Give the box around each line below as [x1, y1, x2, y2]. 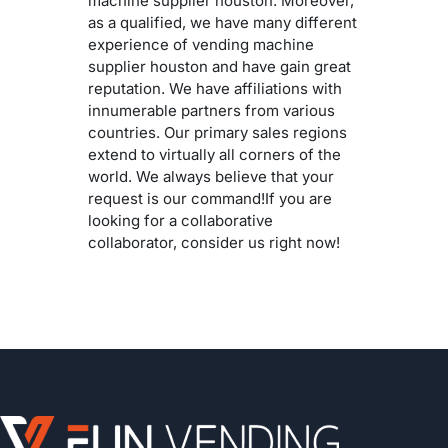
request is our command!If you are [88, 189, 332, 209]
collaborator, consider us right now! [88, 233, 340, 253]
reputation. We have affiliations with [88, 79, 342, 99]
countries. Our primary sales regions [88, 123, 347, 143]
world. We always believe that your [88, 167, 334, 187]
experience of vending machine [88, 35, 314, 55]
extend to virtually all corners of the [88, 145, 341, 165]
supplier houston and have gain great [88, 57, 351, 77]
